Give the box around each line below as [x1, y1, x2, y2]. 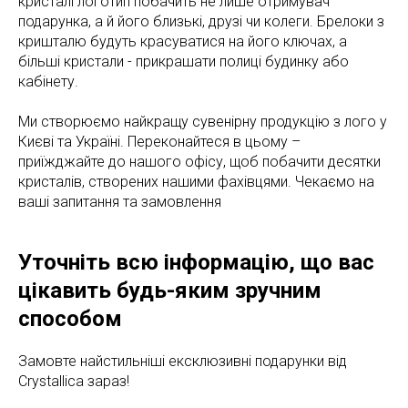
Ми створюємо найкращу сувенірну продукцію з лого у [18, 113, 387, 130]
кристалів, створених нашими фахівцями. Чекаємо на [18, 173, 374, 190]
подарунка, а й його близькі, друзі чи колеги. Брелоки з [18, 13, 384, 30]
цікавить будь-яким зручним [18, 278, 321, 303]
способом [18, 306, 122, 331]
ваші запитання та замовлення [18, 193, 221, 210]
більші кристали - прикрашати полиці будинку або [18, 53, 349, 70]
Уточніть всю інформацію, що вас [18, 250, 374, 275]
